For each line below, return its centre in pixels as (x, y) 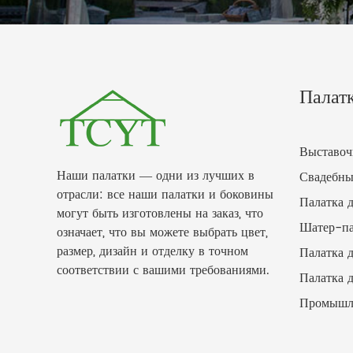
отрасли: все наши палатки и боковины (165, 195)
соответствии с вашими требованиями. (163, 270)
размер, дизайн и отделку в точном (152, 251)
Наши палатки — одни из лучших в (156, 176)
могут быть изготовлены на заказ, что (160, 214)
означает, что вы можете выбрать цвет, (162, 232)
